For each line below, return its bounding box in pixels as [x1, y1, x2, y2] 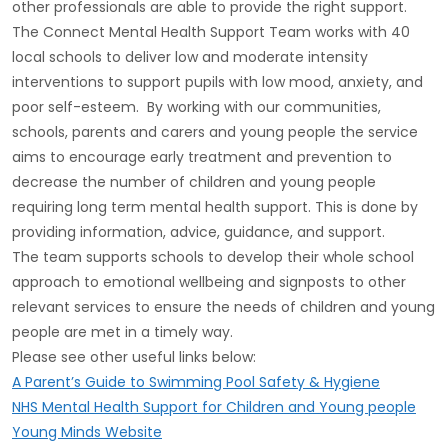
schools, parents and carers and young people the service [12, 122, 418, 142]
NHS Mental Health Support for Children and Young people [12, 397, 416, 417]
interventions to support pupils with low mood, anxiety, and [12, 72, 423, 92]
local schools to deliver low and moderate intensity [12, 47, 368, 67]
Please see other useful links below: [12, 347, 256, 367]
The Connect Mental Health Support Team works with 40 [12, 22, 410, 42]
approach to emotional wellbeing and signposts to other [12, 272, 406, 292]
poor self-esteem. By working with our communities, [12, 97, 381, 117]
